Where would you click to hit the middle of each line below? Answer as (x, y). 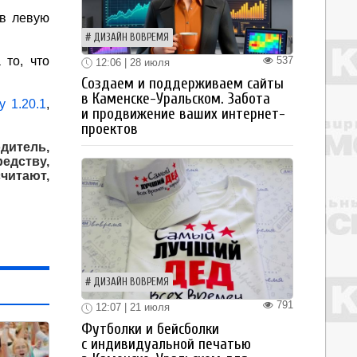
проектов (110, 129)
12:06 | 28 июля (131, 62)
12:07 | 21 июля (131, 308)
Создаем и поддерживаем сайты (182, 84)
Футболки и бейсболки (150, 329)
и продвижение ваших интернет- (183, 114)
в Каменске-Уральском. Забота (176, 99)
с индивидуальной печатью (166, 344)
